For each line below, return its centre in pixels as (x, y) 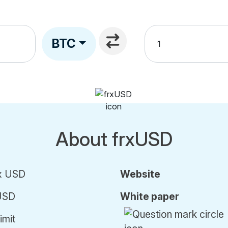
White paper (150, 196)
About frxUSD (114, 139)
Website (140, 174)
